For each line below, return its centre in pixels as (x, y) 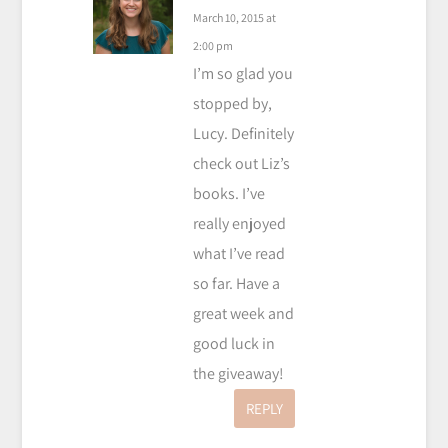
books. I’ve (228, 193)
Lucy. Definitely (243, 133)
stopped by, (232, 103)
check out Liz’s (241, 163)
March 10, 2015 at (234, 17)
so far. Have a (236, 283)
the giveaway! (238, 373)
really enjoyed (239, 223)
